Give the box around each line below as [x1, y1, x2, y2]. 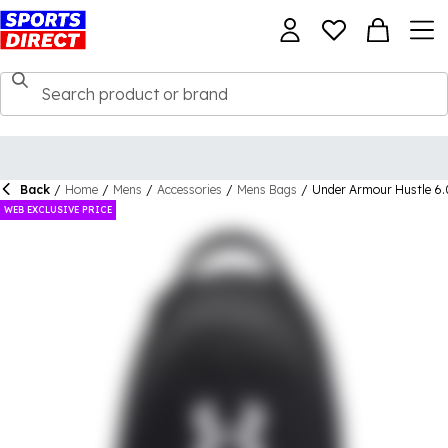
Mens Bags [237, 182, 297, 197]
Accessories [157, 182, 222, 197]
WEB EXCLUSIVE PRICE [4, 204, 112, 215]
